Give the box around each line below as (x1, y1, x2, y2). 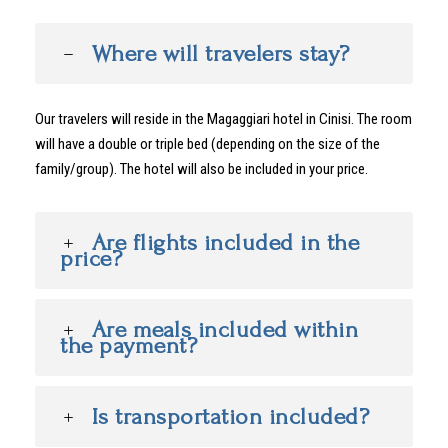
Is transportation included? (91, 402, 369, 430)
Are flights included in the (91, 228, 359, 256)
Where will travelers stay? (91, 39, 350, 67)
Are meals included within (91, 315, 358, 343)
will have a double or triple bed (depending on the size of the (35, 134, 380, 153)
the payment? (60, 331, 197, 359)
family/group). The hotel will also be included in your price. (35, 159, 368, 178)
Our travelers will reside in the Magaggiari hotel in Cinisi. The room (35, 109, 412, 128)
